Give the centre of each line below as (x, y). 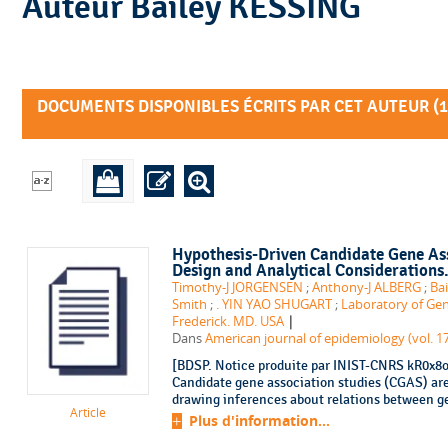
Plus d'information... (259, 420)
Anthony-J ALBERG (366, 287)
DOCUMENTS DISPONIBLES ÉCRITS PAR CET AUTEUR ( (238, 106)
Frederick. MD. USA (227, 321)
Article (87, 412)
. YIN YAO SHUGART (273, 304)
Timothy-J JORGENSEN (237, 287)
